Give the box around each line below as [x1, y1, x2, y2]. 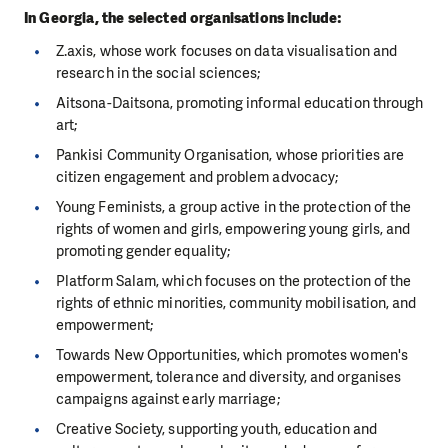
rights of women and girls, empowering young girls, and [56, 218, 411, 239]
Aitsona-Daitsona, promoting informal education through [56, 92, 424, 113]
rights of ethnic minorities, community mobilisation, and [56, 292, 417, 313]
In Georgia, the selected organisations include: [24, 8, 343, 29]
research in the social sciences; [56, 62, 261, 83]
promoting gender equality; [56, 240, 231, 261]
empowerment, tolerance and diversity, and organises [56, 366, 402, 387]
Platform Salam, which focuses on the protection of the [56, 270, 412, 291]
